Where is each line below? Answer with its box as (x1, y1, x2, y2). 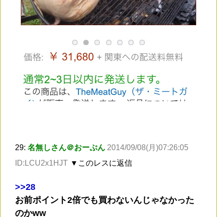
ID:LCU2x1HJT (15, 159, 68, 168)
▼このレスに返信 (70, 159, 132, 168)
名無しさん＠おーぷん (28, 143, 105, 152)
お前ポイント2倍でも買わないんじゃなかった (15, 195, 194, 205)
